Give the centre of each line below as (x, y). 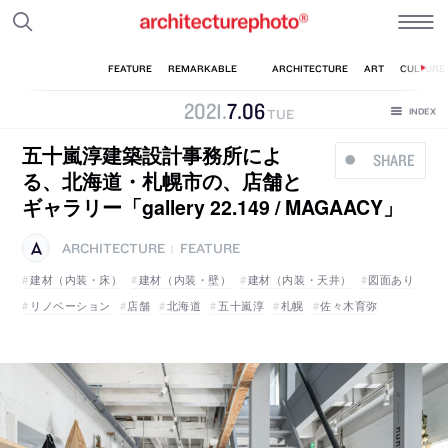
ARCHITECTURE (114, 248)
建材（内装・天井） (299, 279)
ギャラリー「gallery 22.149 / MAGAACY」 (213, 206)
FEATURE (209, 248)
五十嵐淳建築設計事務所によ (152, 154)
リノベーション (70, 305)
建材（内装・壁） (185, 279)
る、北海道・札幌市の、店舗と (162, 180)
